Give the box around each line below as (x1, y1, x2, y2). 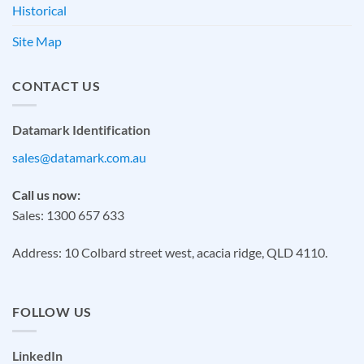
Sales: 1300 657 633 (12, 206, 124, 223)
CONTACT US (12, 77, 101, 93)
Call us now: (12, 186, 80, 202)
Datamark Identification (12, 122, 150, 138)
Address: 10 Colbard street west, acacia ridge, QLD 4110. (12, 244, 327, 260)
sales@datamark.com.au (12, 149, 146, 165)
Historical (12, 2, 67, 18)
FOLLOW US (12, 303, 93, 319)
